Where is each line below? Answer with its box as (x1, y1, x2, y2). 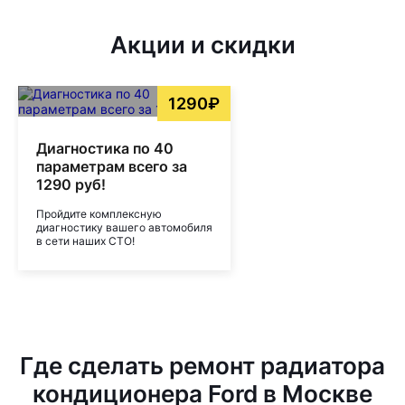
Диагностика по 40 (36, 139, 174, 157)
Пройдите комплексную (36, 207, 162, 221)
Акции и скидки (109, 31, 296, 59)
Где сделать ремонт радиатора (20, 352, 385, 380)
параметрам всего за (36, 157, 187, 175)
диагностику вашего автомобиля (36, 221, 212, 234)
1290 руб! (36, 175, 106, 193)
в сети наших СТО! (36, 234, 135, 248)
